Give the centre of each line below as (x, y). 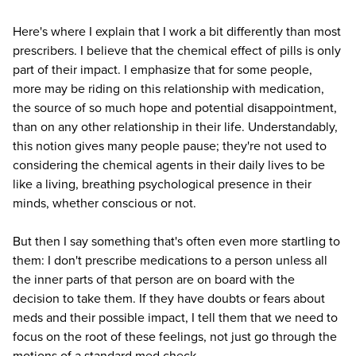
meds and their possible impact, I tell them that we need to (175, 317)
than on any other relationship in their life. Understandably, (175, 127)
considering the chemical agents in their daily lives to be (169, 165)
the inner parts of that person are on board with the (154, 279)
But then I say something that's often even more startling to (176, 241)
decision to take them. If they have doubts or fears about (169, 298)
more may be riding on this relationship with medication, (168, 89)
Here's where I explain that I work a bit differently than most (177, 31)
